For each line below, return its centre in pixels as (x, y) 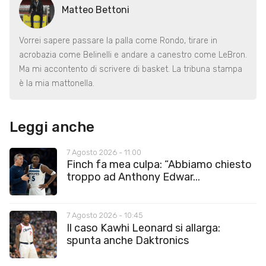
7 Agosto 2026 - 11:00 (104, 152)
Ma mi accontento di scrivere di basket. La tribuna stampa (131, 69)
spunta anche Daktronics (128, 240)
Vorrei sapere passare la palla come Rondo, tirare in (118, 40)
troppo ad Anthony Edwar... (133, 177)
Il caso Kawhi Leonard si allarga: (143, 228)
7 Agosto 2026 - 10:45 (105, 216)
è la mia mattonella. (57, 83)
